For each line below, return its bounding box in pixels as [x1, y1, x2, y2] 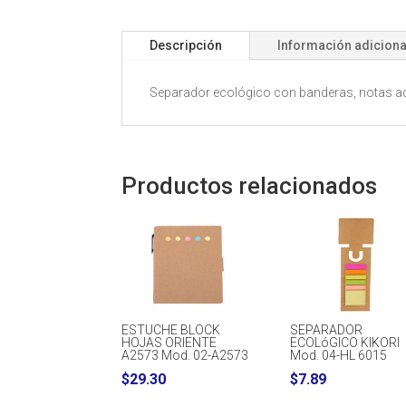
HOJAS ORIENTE [121, 335, 217, 351]
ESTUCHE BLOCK [121, 323, 221, 338]
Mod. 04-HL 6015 [290, 348, 388, 363]
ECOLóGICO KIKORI [290, 335, 401, 351]
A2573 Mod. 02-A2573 [121, 348, 249, 363]
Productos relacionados [121, 172, 378, 200]
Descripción [150, 37, 223, 53]
